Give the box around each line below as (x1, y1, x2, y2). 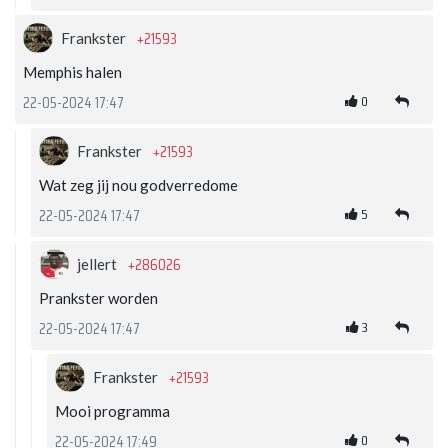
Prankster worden (39, 289, 158, 308)
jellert (77, 255, 120, 274)
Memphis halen (23, 63, 122, 82)
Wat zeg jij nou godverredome (39, 176, 238, 195)
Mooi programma (55, 402, 170, 421)
